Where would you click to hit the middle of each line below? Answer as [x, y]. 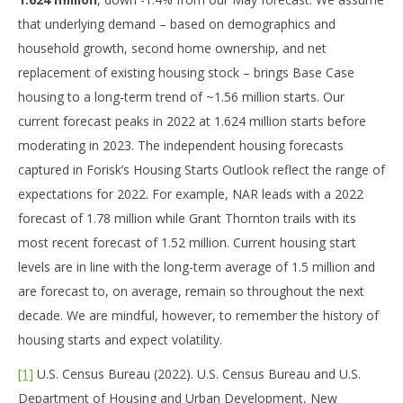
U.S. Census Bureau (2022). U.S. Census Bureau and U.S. [197, 374]
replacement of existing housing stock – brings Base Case [186, 72]
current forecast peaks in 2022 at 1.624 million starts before [192, 121]
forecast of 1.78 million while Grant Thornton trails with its [187, 218]
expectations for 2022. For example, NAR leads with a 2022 [191, 193]
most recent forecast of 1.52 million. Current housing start [187, 242]
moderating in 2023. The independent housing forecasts [181, 145]
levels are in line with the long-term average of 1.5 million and [197, 266]
